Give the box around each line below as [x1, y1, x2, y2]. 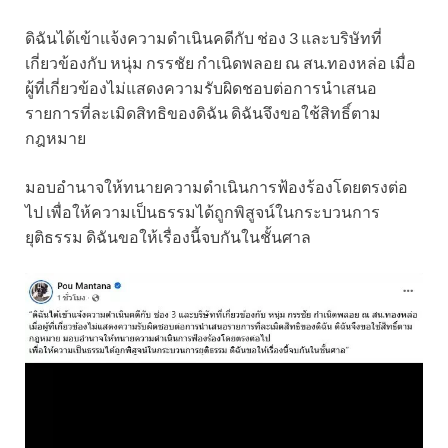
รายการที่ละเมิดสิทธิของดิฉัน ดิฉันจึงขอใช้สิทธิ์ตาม [25, 102, 381, 122]
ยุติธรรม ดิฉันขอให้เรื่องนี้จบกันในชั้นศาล [25, 226, 311, 246]
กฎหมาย [25, 127, 86, 147]
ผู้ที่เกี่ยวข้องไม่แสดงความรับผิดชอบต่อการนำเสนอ [25, 77, 377, 97]
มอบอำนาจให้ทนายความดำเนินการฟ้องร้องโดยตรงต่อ [25, 176, 408, 196]
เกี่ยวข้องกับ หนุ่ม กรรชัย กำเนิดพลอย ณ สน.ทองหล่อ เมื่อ [25, 52, 416, 72]
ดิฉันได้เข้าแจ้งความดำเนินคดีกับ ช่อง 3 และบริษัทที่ [25, 27, 382, 47]
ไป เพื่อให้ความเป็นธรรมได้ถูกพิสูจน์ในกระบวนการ [25, 201, 380, 221]
